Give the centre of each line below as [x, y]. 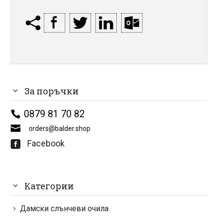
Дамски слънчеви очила [64, 209]
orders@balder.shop [59, 128]
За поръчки [52, 91]
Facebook [45, 144]
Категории [49, 186]
